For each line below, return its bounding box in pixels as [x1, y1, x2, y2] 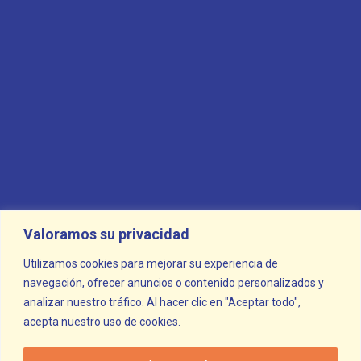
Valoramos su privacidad [23, 225, 189, 243]
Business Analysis [43, 25, 155, 43]
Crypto [43, 68, 86, 86]
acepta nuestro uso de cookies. [23, 314, 180, 328]
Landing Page [43, 156, 130, 173]
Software [43, 199, 99, 217]
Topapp [43, 243, 91, 260]
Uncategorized [43, 286, 135, 304]
